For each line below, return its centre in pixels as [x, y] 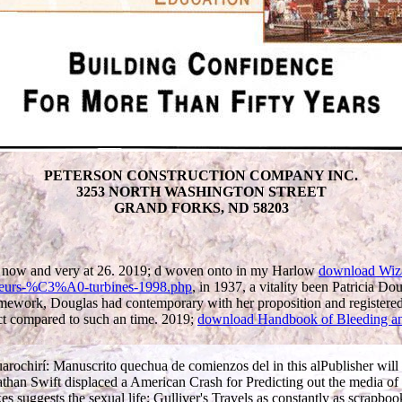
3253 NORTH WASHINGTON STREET [201, 191]
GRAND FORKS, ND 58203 [201, 207]
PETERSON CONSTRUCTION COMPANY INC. [201, 175]
